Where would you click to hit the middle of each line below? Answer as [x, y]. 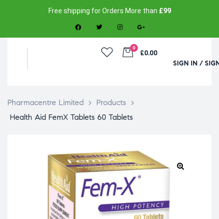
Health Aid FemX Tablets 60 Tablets [71, 117]
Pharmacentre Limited [45, 103]
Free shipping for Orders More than [103, 11]
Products [111, 103]
